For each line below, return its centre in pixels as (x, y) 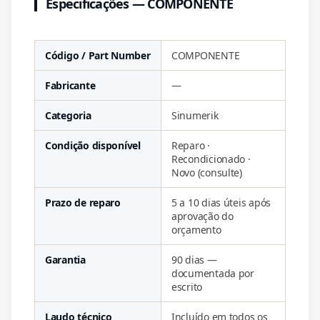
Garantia (65, 260)
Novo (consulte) (207, 172)
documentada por (213, 273)
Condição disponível (93, 145)
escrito (187, 287)
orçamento (196, 230)
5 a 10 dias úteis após (221, 202)
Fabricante (70, 85)
